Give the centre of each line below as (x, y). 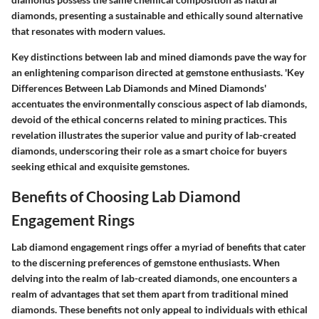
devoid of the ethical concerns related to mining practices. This (149, 120)
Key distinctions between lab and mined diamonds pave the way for (159, 57)
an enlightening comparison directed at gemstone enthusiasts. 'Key (158, 73)
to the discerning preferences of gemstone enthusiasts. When (146, 262)
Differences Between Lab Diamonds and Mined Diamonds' (139, 88)
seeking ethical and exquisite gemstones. (100, 167)
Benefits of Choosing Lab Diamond (126, 197)
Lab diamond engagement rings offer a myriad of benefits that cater (159, 246)
